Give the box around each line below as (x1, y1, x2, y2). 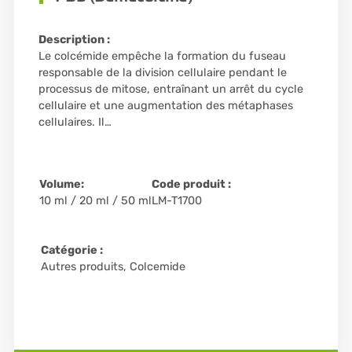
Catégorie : (40, 244, 103, 258)
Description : (38, 33, 110, 47)
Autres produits (40, 260, 123, 274)
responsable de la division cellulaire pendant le (38, 66, 287, 80)
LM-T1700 (151, 194, 202, 208)
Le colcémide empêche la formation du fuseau (38, 49, 286, 64)
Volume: (38, 178, 84, 192)
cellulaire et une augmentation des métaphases (38, 99, 293, 113)
